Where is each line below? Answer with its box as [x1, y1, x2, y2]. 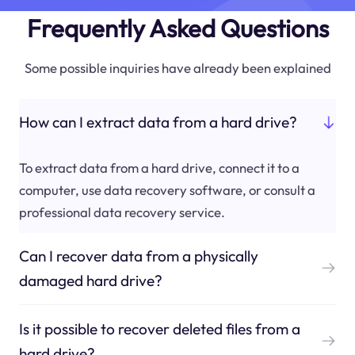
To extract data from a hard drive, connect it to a [18, 158, 300, 176]
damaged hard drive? [18, 270, 162, 290]
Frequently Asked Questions [26, 12, 329, 44]
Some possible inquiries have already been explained [24, 59, 331, 76]
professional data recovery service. [18, 203, 225, 220]
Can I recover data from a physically [18, 246, 258, 265]
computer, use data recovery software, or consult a [18, 181, 315, 198]
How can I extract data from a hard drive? [18, 113, 297, 132]
